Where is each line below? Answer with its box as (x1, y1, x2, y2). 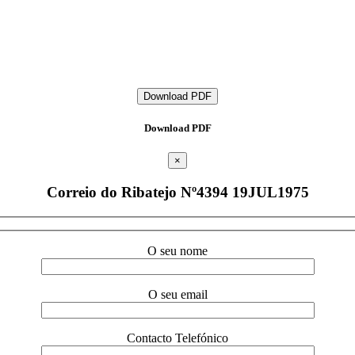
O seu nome (147, 244, 208, 258)
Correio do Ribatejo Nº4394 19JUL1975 (46, 183, 309, 200)
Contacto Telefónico (127, 331, 228, 345)
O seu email (147, 288, 208, 302)
